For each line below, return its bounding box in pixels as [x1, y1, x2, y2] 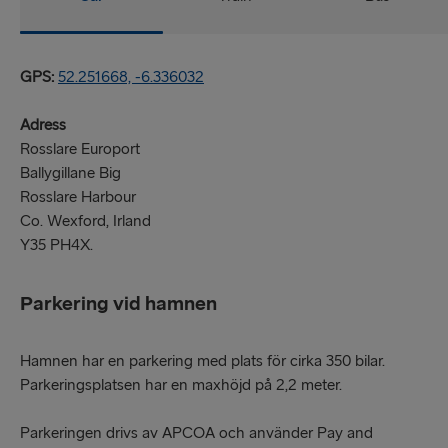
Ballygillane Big [20, 163, 121, 183]
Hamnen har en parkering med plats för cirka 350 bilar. [20, 351, 385, 371]
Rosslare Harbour [20, 187, 136, 207]
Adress [20, 115, 66, 135]
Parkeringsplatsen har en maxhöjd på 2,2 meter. [20, 375, 342, 395]
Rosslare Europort [20, 139, 140, 159]
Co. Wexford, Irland [20, 211, 151, 231]
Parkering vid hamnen [20, 291, 217, 316]
